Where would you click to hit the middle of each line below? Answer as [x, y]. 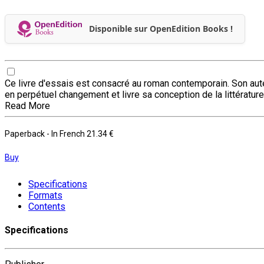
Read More [27, 105]
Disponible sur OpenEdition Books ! [161, 29]
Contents [47, 206]
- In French [67, 133]
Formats [45, 195]
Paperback [26, 133]
